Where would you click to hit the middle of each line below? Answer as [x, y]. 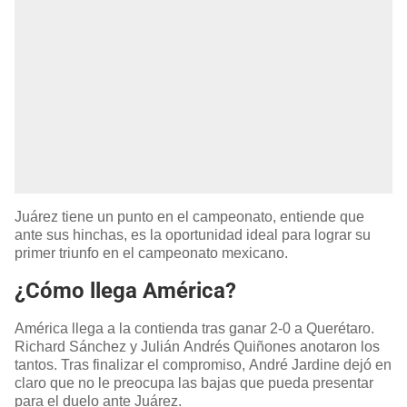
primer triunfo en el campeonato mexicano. [151, 253]
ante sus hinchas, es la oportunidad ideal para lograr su [193, 234]
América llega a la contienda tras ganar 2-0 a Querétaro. [194, 329]
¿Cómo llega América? [125, 291]
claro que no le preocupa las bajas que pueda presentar [194, 383]
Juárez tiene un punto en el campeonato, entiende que [189, 216]
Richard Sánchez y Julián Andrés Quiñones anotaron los [197, 347]
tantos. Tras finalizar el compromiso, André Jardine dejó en [203, 365]
